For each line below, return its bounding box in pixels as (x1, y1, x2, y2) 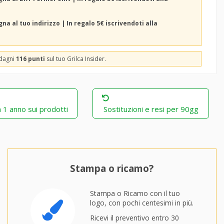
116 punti (16, 54, 45, 63)
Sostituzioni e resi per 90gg (103, 104, 198, 114)
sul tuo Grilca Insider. (45, 54, 106, 63)
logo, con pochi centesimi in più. (89, 198, 193, 207)
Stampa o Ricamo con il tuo (89, 188, 180, 198)
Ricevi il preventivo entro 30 (89, 213, 179, 223)
